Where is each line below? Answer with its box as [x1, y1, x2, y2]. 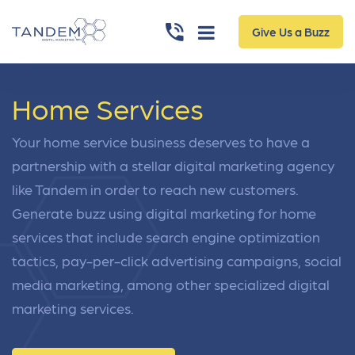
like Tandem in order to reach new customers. [12, 181, 299, 197]
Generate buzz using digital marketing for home [12, 204, 316, 221]
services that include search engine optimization [12, 228, 320, 245]
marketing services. [12, 300, 134, 316]
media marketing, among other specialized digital [12, 276, 330, 292]
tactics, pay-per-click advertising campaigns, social [12, 252, 342, 269]
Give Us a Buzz [251, 25, 330, 39]
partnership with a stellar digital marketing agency [12, 157, 334, 174]
